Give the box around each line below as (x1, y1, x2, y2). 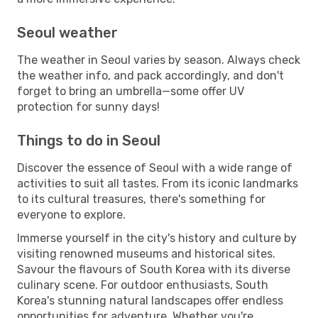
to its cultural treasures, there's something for (17, 192, 265, 206)
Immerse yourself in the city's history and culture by (17, 231, 297, 245)
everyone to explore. (17, 207, 126, 221)
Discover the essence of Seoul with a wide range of (17, 160, 292, 175)
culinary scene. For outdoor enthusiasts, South (17, 278, 268, 292)
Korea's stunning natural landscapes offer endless (17, 293, 283, 307)
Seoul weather (17, 23, 118, 41)
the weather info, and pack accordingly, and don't (17, 68, 284, 82)
